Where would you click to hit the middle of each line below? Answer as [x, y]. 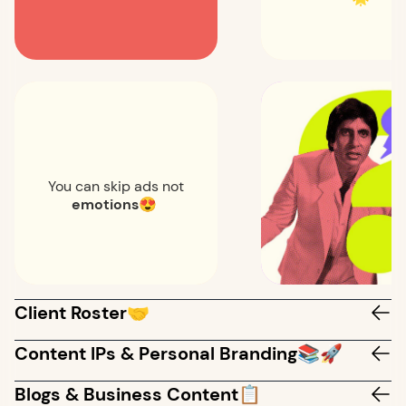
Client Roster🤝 [82, 313]
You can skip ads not [116, 186]
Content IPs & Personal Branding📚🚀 [179, 353]
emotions [105, 204]
